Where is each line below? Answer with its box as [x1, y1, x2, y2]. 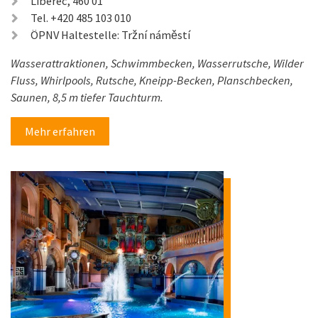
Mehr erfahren [25, 124, 95, 138]
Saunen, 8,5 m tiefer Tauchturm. [11, 89, 163, 104]
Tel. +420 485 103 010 [31, 10, 131, 25]
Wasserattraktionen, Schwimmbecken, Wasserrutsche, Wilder [11, 55, 304, 70]
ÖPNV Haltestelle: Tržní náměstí [31, 27, 190, 42]
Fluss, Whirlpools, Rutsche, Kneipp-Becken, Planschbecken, [11, 72, 293, 87]
